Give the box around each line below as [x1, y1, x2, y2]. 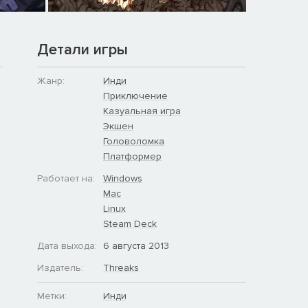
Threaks [103, 261, 139, 274]
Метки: [37, 289, 67, 302]
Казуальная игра [103, 104, 181, 117]
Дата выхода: [37, 239, 97, 252]
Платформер [103, 150, 162, 162]
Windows [103, 172, 142, 184]
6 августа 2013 [103, 239, 169, 252]
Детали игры [37, 40, 128, 59]
